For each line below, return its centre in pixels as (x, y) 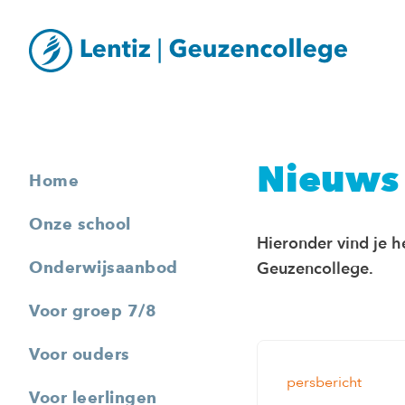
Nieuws (328, 180)
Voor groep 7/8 (93, 311)
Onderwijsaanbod (104, 267)
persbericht (324, 382)
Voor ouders (80, 354)
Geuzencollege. (315, 269)
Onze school (80, 224)
